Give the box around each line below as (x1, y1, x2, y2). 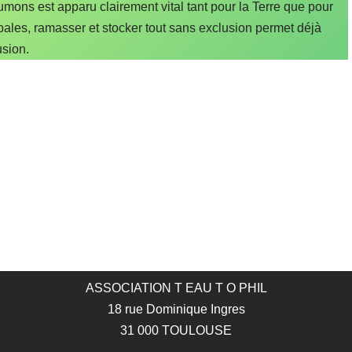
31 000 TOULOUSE (120, 324, 232, 337)
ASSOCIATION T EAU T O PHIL (85, 281, 267, 295)
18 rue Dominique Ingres (107, 302, 245, 316)
